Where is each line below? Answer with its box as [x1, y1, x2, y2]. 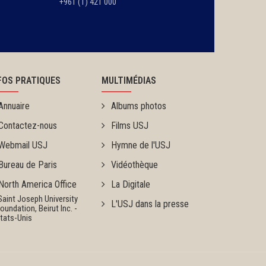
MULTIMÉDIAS [102, 75, 156, 86]
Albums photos [111, 100, 166, 112]
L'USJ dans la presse [111, 198, 189, 210]
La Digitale [111, 179, 150, 190]
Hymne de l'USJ [111, 140, 170, 151]
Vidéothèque [111, 159, 158, 170]
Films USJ [111, 120, 148, 131]
